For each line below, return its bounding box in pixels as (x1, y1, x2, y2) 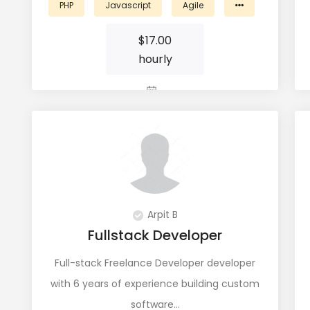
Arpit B (147, 208, 178, 221)
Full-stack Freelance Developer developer (55, 256, 255, 270)
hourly (138, 51, 172, 67)
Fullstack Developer (88, 226, 222, 245)
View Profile (127, 113, 183, 127)
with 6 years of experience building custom (51, 277, 259, 291)
